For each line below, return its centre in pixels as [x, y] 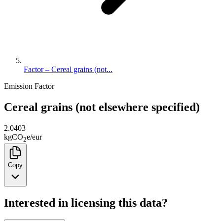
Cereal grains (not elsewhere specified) [102, 107]
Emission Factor [29, 86]
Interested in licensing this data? [86, 203]
